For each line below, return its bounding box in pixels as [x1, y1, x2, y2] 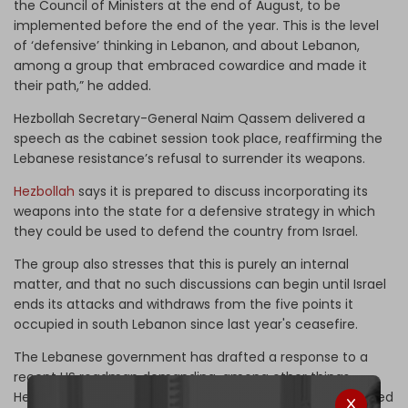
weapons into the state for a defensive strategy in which [14, 201, 375, 220]
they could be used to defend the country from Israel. [14, 221, 362, 240]
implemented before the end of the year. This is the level [14, 15, 379, 35]
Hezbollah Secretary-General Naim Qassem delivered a [14, 108, 365, 127]
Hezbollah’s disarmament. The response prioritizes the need [14, 387, 393, 406]
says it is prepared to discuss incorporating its [75, 181, 368, 200]
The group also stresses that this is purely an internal [14, 254, 349, 273]
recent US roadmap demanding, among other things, [14, 367, 352, 386]
